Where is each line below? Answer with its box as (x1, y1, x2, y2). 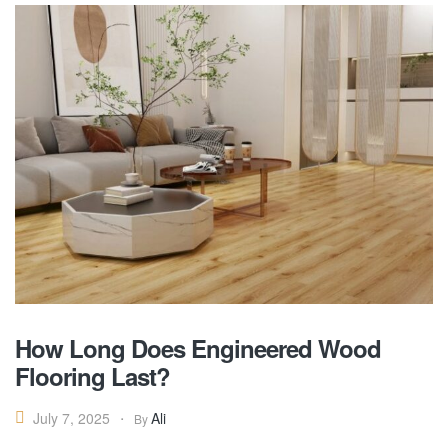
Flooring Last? (15, 358, 170, 393)
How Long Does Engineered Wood (15, 330, 381, 365)
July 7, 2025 (33, 408, 110, 429)
